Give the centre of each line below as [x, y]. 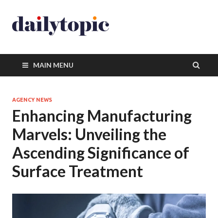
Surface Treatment [78, 171]
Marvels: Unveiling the [89, 134]
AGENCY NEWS [32, 100]
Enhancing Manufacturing [102, 116]
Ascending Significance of [101, 153]
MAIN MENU [53, 65]
